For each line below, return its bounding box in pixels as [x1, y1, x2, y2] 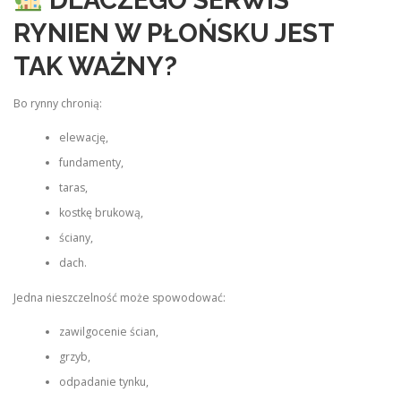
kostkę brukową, [58, 205, 143, 221]
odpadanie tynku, [58, 374, 149, 390]
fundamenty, [58, 155, 124, 171]
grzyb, [58, 349, 90, 365]
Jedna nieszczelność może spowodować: [13, 289, 226, 305]
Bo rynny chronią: [13, 96, 102, 112]
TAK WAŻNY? [13, 50, 177, 81]
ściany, [58, 230, 93, 246]
